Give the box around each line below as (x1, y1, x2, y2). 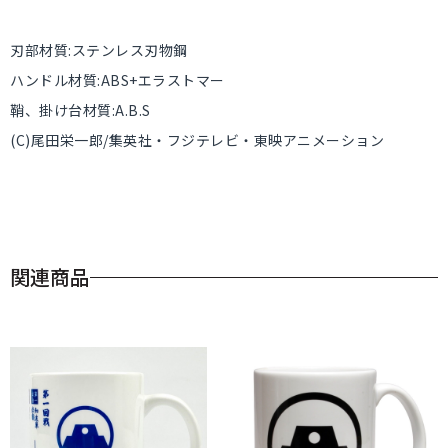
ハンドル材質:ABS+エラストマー (10, 70, 225, 90)
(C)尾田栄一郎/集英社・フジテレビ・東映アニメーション (10, 130, 384, 150)
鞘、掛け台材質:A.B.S (10, 100, 151, 120)
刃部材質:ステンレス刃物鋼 (10, 40, 188, 60)
